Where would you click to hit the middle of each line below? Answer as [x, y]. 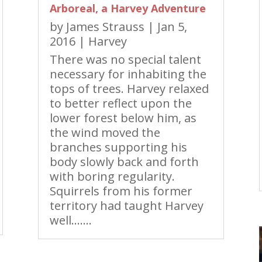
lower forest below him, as [123, 118]
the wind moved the [105, 133]
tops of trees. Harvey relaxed [129, 89]
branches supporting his [118, 147]
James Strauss [105, 27]
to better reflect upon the [120, 104]
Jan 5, [172, 27]
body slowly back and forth [124, 162]
